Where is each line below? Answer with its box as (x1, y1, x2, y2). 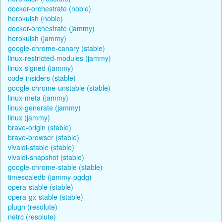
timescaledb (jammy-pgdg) (8, 171, 92, 182)
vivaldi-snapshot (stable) (8, 152, 84, 162)
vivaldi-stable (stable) (8, 142, 74, 152)
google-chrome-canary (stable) (8, 43, 105, 53)
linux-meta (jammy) (8, 92, 68, 103)
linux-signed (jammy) (8, 62, 73, 73)
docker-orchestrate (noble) (8, 3, 91, 13)
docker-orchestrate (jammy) (8, 23, 95, 33)
